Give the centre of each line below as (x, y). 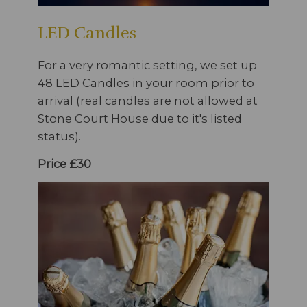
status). (59, 136)
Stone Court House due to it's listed (140, 118)
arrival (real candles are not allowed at (148, 100)
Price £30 (64, 163)
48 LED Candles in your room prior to (146, 83)
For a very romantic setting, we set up (147, 65)
